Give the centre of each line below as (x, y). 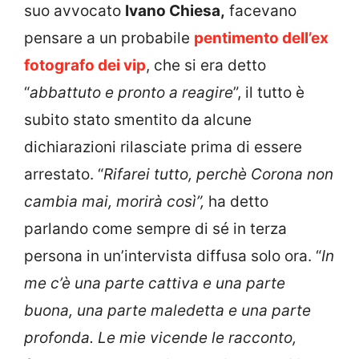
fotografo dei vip (85, 65)
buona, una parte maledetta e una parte (167, 310)
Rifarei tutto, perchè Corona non (218, 174)
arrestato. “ (64, 174)
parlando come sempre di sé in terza (155, 228)
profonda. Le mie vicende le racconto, (160, 337)
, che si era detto (206, 65)
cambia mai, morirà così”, (114, 201)
